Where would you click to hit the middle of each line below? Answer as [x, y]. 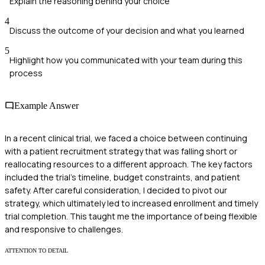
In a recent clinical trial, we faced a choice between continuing [126, 138]
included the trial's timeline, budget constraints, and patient [122, 177]
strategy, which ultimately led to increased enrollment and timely [131, 203]
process [26, 73]
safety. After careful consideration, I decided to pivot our [116, 190]
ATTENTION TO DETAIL [36, 251]
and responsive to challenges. [64, 230]
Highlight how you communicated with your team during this [126, 60]
